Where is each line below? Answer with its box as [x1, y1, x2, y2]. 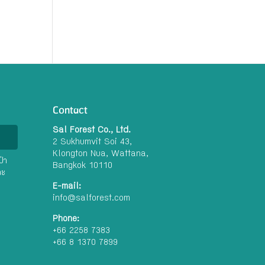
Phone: [53, 214, 80, 224]
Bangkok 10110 [53, 161, 113, 171]
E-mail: [53, 182, 82, 192]
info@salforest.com [53, 193, 131, 203]
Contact [53, 101, 88, 120]
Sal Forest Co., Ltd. [53, 125, 131, 135]
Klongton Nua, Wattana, [53, 149, 149, 159]
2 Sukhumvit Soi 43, [53, 137, 132, 147]
